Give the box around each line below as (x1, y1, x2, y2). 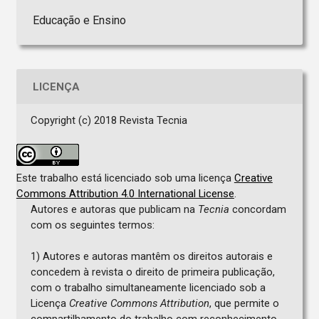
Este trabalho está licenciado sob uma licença (16, 172, 234, 185)
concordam (229, 203, 286, 216)
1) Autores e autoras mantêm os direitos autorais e (30, 250, 273, 263)
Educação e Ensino (32, 14, 126, 28)
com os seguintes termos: (30, 219, 155, 232)
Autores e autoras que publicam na (30, 203, 198, 216)
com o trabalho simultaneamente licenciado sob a (30, 281, 266, 295)
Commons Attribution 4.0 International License (16, 187, 234, 201)
